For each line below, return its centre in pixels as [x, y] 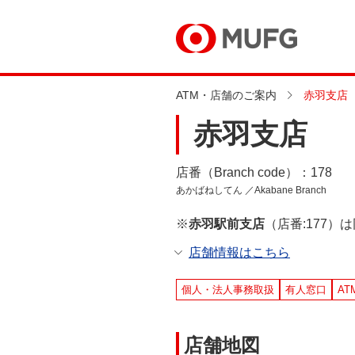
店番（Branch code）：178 [254, 172]
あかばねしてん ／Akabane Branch [251, 190]
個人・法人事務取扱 [228, 290]
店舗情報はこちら [239, 252]
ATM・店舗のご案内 [226, 95]
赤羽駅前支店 [227, 224]
